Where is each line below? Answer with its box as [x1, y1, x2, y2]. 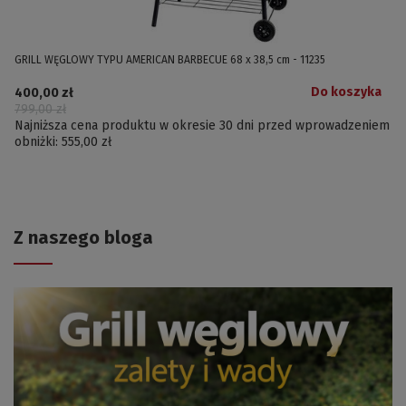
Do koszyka [311, 83, 382, 100]
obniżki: [14, 133, 62, 150]
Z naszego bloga [14, 226, 153, 248]
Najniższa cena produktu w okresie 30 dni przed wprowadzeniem [14, 117, 390, 133]
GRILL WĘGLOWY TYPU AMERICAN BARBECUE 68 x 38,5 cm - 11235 [14, 53, 325, 66]
